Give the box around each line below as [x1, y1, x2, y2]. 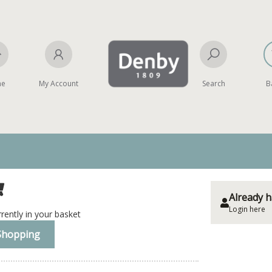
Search [202, 78, 225, 89]
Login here [229, 204, 265, 214]
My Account [39, 78, 78, 89]
